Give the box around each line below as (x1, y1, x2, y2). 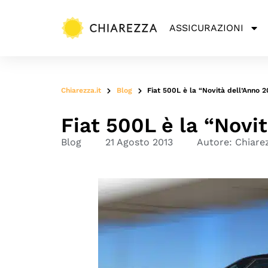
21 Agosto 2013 (105, 136, 173, 148)
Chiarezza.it (61, 86, 101, 95)
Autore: (197, 136, 232, 148)
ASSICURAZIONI (169, 22, 243, 33)
